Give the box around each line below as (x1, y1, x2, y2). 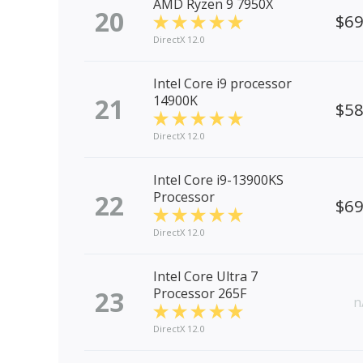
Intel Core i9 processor (153, 75, 292, 93)
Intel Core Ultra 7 (153, 267, 258, 286)
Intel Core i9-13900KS (153, 171, 284, 190)
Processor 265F (153, 284, 246, 303)
